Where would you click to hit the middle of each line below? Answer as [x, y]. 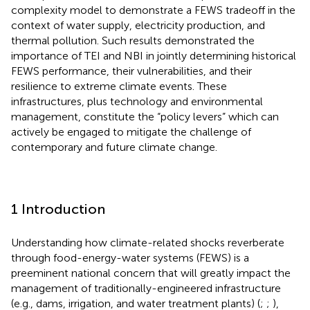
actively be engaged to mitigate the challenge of [131, 131]
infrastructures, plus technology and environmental [137, 101]
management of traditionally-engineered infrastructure [146, 288]
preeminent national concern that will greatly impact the [151, 273]
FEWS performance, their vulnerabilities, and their [131, 71]
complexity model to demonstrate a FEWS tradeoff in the [153, 10]
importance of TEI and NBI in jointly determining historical [154, 55]
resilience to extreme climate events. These [119, 86]
